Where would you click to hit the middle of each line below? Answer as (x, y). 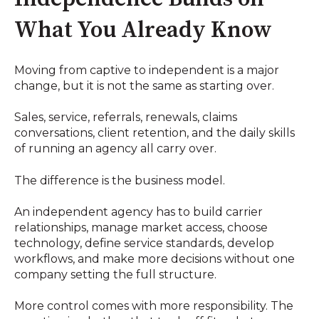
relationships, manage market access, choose (141, 228)
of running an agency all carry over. (115, 149)
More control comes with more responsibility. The (154, 306)
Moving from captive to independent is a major (147, 70)
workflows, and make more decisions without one (155, 259)
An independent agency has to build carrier (138, 212)
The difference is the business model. (120, 180)
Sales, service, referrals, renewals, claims (126, 117)
